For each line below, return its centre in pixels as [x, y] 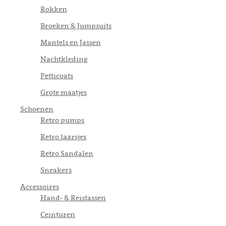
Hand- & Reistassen [73, 197]
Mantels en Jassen [71, 42]
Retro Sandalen [67, 153]
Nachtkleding [64, 59]
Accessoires [40, 186]
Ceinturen [58, 214]
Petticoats [57, 75]
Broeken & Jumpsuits [76, 25]
